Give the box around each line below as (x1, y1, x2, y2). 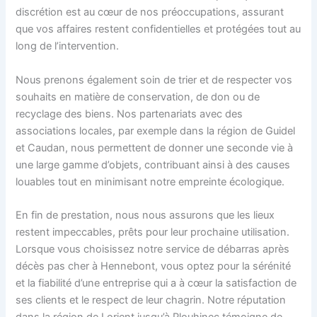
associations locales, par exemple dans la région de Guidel (16, 124, 296, 137)
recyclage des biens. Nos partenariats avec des (16, 107, 243, 120)
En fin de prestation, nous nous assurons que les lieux (16, 209, 275, 222)
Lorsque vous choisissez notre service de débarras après (16, 243, 290, 256)
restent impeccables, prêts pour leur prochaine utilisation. (16, 226, 290, 239)
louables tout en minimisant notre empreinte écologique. (16, 175, 285, 188)
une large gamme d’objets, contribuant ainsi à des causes (16, 158, 291, 171)
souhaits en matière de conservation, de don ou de (16, 90, 260, 103)
